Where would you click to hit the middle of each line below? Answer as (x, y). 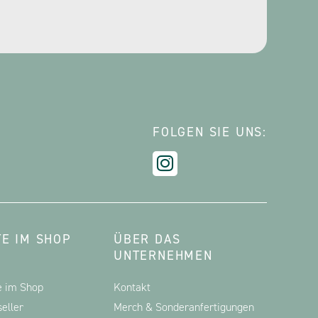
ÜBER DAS (147, 239)
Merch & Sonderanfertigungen (184, 307)
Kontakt (132, 287)
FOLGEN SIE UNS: (210, 132)
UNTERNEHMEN (163, 256)
